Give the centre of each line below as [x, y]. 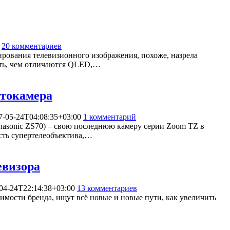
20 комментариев [32, 46]
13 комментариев [107, 188]
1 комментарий [110, 117]
